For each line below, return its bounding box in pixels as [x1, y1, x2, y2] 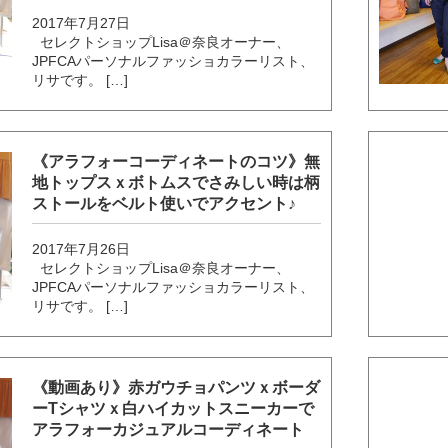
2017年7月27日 [32, 15, 131, 32]
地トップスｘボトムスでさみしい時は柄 [32, 174, 321, 192]
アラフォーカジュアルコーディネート [32, 421, 305, 439]
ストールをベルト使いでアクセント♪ [32, 195, 297, 213]
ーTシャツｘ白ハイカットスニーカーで [32, 400, 315, 418]
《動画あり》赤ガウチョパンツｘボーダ [32, 379, 321, 397]
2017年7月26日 [32, 241, 131, 258]
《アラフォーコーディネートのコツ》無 [32, 153, 321, 171]
